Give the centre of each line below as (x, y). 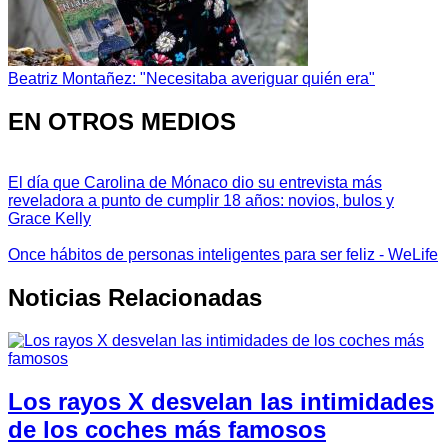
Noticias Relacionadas (135, 297)
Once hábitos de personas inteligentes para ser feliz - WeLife (223, 255)
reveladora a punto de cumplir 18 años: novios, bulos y (201, 201)
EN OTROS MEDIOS (122, 122)
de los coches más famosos (167, 429)
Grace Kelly (49, 219)
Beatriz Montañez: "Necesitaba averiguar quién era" (191, 79)
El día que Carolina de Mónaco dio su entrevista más (195, 183)
